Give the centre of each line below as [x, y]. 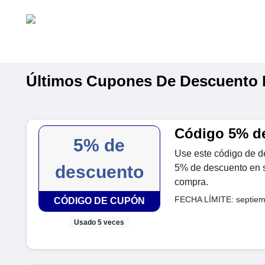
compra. [191, 182]
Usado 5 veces [99, 223]
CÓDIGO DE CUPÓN [99, 201]
